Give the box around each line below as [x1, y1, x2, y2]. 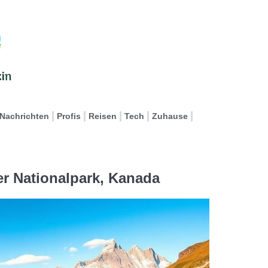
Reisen [89, 111, 117, 121]
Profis [57, 111, 81, 121]
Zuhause [152, 111, 188, 121]
